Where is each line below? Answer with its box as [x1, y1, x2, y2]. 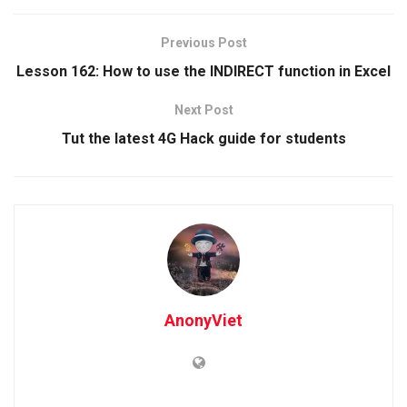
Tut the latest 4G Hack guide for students [61, 129, 346, 147]
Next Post [174, 102, 233, 117]
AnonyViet [164, 310, 243, 330]
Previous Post [160, 35, 247, 50]
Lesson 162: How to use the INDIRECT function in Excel [16, 62, 391, 80]
